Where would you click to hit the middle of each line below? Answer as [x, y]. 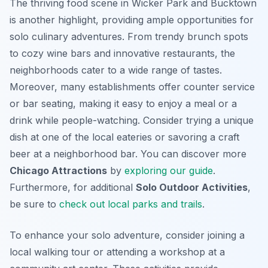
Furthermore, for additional [73, 188]
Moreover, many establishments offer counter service [132, 87]
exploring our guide [169, 171]
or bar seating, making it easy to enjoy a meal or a [123, 104]
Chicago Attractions [58, 171]
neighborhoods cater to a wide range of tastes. [116, 70]
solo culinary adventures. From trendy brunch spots [129, 37]
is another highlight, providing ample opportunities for [132, 20]
